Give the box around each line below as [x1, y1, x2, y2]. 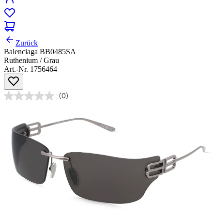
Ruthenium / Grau [4, 56, 59, 65]
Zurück [15, 39, 38, 47]
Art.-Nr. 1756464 [4, 65, 57, 74]
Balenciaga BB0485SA [4, 47, 76, 56]
